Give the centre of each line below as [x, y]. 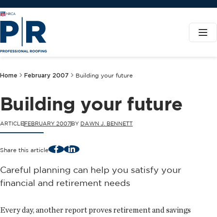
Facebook [70, 148]
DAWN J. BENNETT [107, 124]
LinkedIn [83, 148]
